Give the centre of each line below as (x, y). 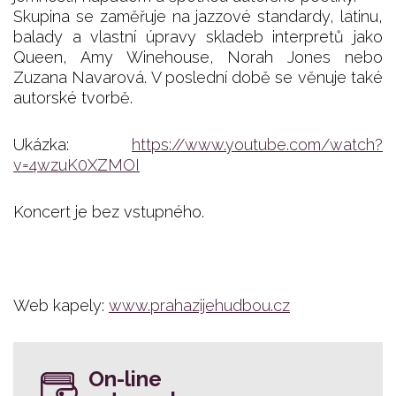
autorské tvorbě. (73, 98)
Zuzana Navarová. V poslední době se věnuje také (198, 78)
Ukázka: (72, 145)
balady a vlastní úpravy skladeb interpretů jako (198, 37)
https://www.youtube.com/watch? (257, 145)
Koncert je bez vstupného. (109, 212)
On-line (125, 379)
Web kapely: (61, 306)
